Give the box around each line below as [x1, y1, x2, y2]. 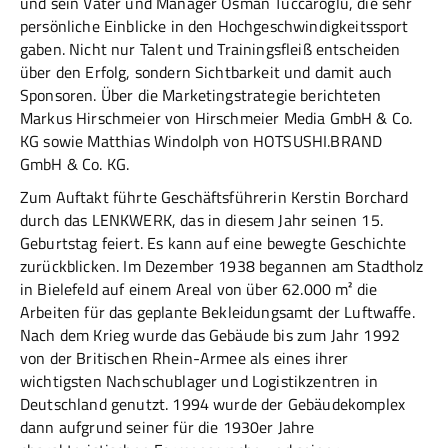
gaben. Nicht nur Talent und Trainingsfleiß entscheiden [20, 37, 401, 62]
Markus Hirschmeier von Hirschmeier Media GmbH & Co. [20, 106, 413, 131]
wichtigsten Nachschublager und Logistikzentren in [20, 369, 378, 394]
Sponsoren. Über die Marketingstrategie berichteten [20, 83, 382, 108]
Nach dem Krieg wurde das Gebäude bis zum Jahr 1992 [20, 323, 401, 348]
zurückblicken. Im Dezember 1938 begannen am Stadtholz [20, 254, 424, 279]
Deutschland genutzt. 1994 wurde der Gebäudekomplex [20, 392, 406, 417]
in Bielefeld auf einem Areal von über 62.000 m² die [20, 277, 378, 302]
